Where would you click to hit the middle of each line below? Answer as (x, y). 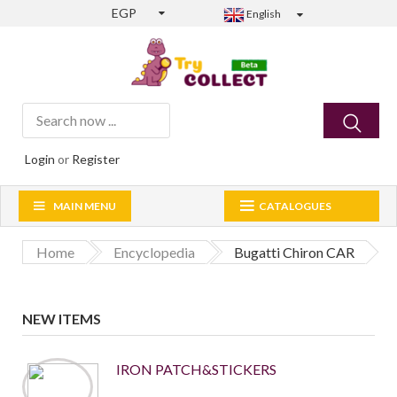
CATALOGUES (295, 206)
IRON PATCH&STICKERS (196, 370)
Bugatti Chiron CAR (294, 253)
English (263, 14)
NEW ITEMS (62, 319)
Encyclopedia (154, 253)
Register (96, 160)
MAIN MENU (85, 206)
